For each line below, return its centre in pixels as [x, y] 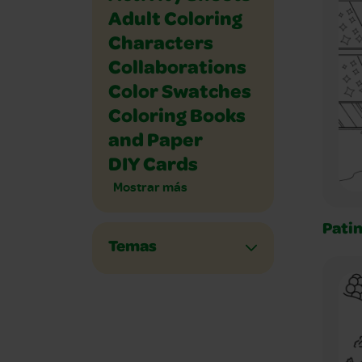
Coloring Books [177, 118]
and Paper [156, 142]
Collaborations [177, 69]
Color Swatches [180, 94]
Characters [161, 45]
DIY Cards [153, 166]
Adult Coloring [175, 21]
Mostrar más [150, 187]
